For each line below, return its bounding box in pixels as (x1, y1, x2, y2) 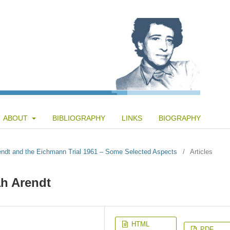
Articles (190, 147, 213, 156)
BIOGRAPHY (158, 113, 201, 122)
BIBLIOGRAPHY (52, 113, 105, 122)
